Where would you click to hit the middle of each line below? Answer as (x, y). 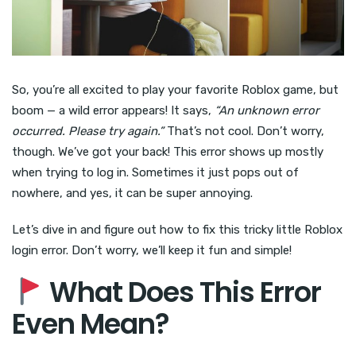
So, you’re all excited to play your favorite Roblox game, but (175, 90)
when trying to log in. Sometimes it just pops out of (155, 173)
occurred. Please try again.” (88, 132)
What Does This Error (182, 292)
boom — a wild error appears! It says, (113, 111)
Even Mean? (91, 324)
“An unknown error (267, 111)
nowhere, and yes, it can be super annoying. (132, 193)
